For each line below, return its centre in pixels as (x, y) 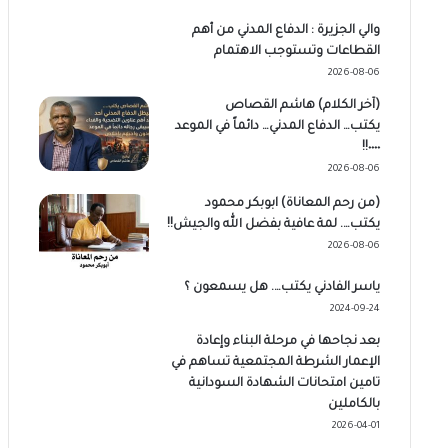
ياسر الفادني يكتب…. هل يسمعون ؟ (281, 288)
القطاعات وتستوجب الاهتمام (296, 52)
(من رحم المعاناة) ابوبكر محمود (292, 204)
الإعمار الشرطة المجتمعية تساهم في (275, 363)
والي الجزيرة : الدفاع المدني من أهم (285, 31)
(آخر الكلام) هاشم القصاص (302, 106)
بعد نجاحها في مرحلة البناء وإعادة (287, 342)
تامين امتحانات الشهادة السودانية (284, 384)
